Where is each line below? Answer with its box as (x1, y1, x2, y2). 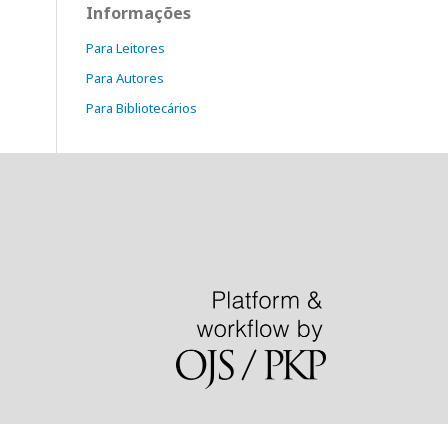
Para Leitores (86, 39, 165, 57)
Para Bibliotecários (86, 99, 197, 117)
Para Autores (86, 69, 164, 87)
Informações (86, 2, 191, 24)
